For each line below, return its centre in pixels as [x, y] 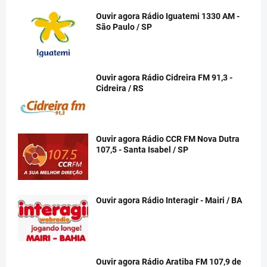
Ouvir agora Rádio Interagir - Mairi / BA [169, 200]
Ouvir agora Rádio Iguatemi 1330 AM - [168, 16]
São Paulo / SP [124, 27]
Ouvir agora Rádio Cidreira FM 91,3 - [164, 77]
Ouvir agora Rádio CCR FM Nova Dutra [168, 139]
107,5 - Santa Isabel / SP [142, 150]
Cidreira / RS [120, 88]
